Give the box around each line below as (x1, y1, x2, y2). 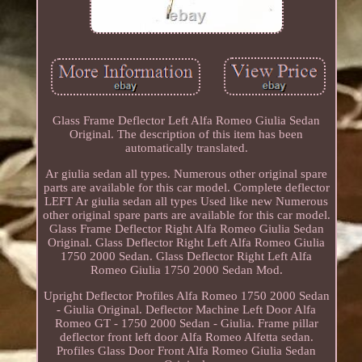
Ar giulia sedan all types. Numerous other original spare (45, 167, 328, 181)
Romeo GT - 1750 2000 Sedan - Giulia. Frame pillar (54, 317, 318, 330)
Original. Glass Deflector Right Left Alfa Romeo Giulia (48, 236, 326, 250)
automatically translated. (124, 141, 248, 155)
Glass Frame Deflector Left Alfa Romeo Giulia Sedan (53, 114, 321, 128)
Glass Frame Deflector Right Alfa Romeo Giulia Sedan (48, 222, 324, 236)
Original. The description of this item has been (69, 128, 304, 141)
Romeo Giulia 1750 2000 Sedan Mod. (90, 263, 283, 277)
